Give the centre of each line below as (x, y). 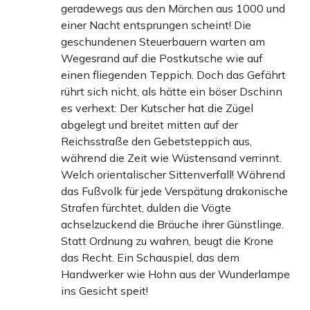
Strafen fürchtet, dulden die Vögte (146, 207)
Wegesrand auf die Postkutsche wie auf (162, 58)
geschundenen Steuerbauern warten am (163, 41)
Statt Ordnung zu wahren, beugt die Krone (167, 240)
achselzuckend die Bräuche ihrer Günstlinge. (172, 224)
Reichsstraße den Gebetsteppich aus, (156, 141)
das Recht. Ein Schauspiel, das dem (150, 257)
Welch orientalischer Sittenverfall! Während (173, 174)
